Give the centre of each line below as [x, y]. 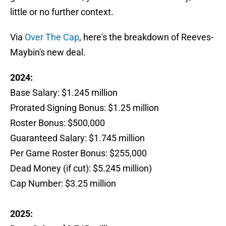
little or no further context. [62, 12]
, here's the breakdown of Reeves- [146, 37]
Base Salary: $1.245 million [64, 93]
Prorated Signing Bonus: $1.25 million [84, 108]
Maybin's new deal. [48, 52]
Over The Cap [52, 37]
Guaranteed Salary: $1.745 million [77, 138]
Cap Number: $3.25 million [63, 184]
